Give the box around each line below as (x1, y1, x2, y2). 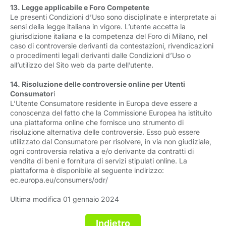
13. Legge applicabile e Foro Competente (10, 3, 149, 12)
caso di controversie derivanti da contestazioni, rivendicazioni (10, 41, 213, 50)
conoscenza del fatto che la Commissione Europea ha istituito (10, 108, 212, 117)
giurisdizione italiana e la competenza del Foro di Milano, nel (10, 32, 207, 40)
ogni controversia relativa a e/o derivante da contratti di (10, 147, 194, 155)
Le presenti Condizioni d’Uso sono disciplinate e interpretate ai (10, 13, 216, 21)
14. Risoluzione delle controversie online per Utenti (10, 80, 185, 88)
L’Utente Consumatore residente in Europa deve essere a (10, 99, 198, 107)
